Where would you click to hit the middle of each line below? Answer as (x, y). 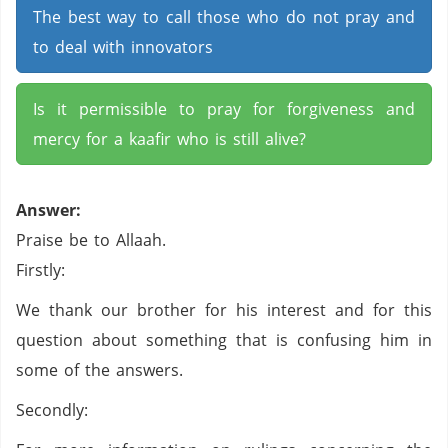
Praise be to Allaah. (91, 240)
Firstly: (43, 270)
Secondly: (55, 410)
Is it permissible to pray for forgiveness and (224, 109)
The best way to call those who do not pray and (224, 17)
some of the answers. (102, 370)
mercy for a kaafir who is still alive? (169, 139)
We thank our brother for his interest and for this (224, 310)
